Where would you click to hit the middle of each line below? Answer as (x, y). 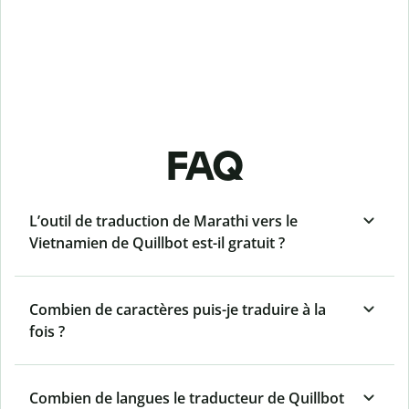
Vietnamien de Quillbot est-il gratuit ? (157, 243)
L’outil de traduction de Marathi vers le (163, 221)
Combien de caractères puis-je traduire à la (178, 310)
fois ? (47, 332)
